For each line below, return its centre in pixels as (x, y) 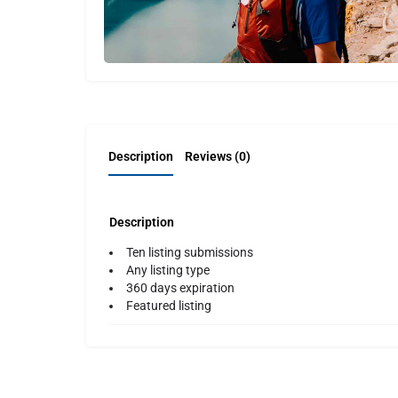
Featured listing (169, 305)
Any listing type (168, 270)
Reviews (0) (218, 156)
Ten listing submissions (190, 252)
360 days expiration (180, 287)
